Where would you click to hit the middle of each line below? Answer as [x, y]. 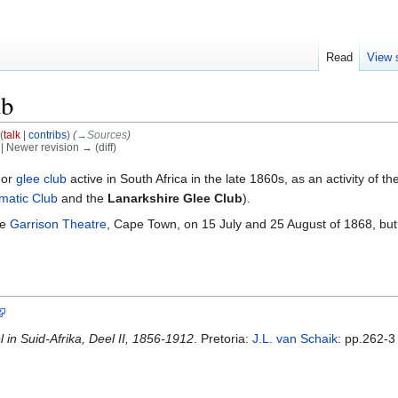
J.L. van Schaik [295, 338]
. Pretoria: [223, 338]
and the [83, 198]
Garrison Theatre [58, 223]
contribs [47, 135]
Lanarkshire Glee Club [175, 198]
